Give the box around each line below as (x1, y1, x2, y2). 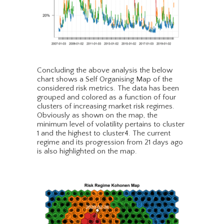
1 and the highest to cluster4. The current (37, 129, 170, 138)
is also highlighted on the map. (37, 147, 137, 156)
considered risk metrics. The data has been (37, 84, 179, 93)
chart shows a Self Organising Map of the (37, 75, 172, 84)
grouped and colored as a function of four (37, 93, 176, 102)
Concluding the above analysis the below (37, 66, 172, 75)
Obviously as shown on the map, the (37, 111, 157, 120)
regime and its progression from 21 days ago (37, 138, 183, 147)
